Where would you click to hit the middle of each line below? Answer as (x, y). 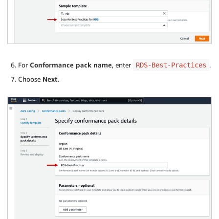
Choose (30, 79)
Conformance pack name (71, 65)
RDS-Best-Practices (171, 65)
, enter (122, 65)
